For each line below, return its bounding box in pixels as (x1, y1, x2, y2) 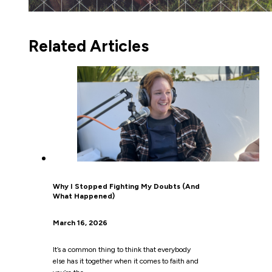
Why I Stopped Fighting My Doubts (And (52, 182, 200, 191)
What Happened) (52, 191, 115, 200)
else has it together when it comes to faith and (52, 257, 199, 266)
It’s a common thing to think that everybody (52, 245, 191, 254)
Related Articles (28, 36, 149, 56)
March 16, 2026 (52, 218, 107, 227)
